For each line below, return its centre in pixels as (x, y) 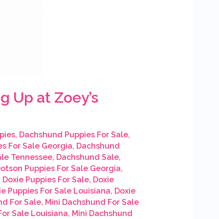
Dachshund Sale (87, 157)
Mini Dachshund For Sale (92, 202)
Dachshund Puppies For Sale (73, 135)
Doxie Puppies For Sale (45, 180)
